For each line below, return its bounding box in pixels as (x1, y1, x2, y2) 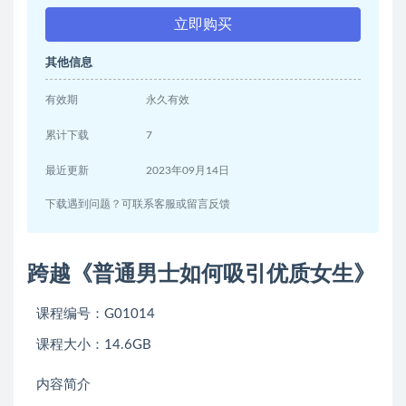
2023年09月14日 (146, 165, 230, 177)
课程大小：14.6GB (36, 338, 151, 353)
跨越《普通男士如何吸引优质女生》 (27, 264, 375, 286)
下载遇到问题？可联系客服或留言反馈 (45, 198, 230, 210)
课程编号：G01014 (36, 307, 155, 322)
